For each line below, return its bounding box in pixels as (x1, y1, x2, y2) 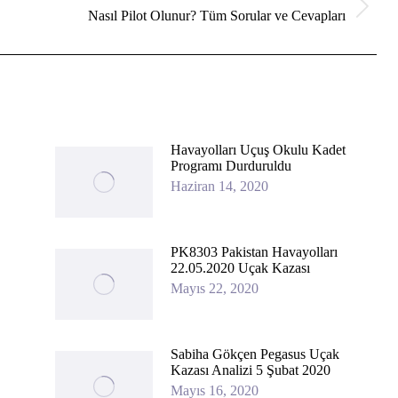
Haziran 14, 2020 (170, 179, 268, 195)
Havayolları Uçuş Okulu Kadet (170, 142, 346, 158)
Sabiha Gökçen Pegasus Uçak (170, 346, 339, 362)
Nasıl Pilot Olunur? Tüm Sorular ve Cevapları (88, 8, 346, 24)
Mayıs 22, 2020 (170, 281, 259, 297)
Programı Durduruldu (170, 158, 291, 174)
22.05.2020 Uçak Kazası (170, 260, 310, 276)
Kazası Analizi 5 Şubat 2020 (170, 362, 330, 378)
